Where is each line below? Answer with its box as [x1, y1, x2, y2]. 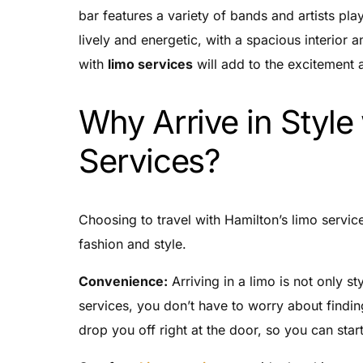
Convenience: [79, 272, 168, 289]
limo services [108, 55, 193, 72]
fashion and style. [79, 235, 186, 252]
